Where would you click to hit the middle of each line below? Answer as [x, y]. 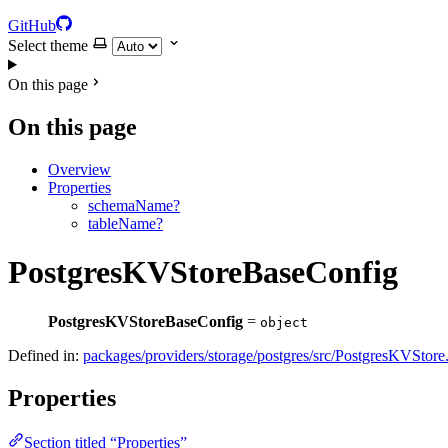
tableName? [125, 223]
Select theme [48, 45]
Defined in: [45, 355]
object [284, 322]
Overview [79, 169]
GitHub [32, 25]
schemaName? [134, 205]
